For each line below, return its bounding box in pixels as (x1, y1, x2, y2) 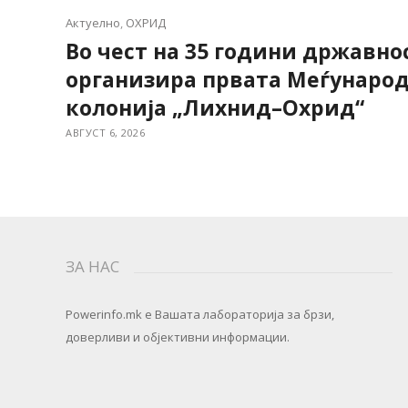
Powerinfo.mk (66, 306, 142, 322)
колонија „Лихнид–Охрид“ (66, 93, 364, 122)
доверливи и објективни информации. (66, 329, 290, 345)
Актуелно (66, 15, 120, 31)
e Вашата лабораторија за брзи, (142, 306, 334, 322)
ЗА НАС (66, 256, 119, 277)
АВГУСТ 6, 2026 (66, 126, 145, 139)
